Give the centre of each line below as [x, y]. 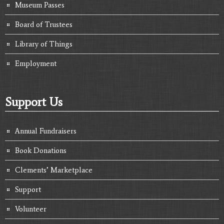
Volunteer [31, 209]
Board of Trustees [44, 24]
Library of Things [44, 44]
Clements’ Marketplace [54, 170]
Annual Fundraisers [46, 131]
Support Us [34, 101]
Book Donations [41, 150]
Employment [36, 63]
